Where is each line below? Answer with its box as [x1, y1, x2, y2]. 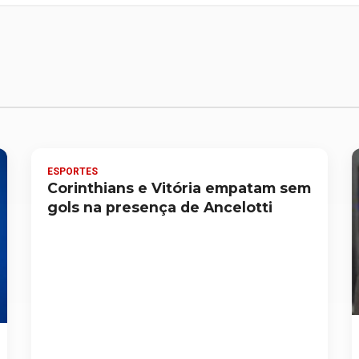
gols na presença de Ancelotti [47, 198, 273, 216]
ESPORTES [47, 165, 99, 177]
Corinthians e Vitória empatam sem [47, 179, 312, 196]
